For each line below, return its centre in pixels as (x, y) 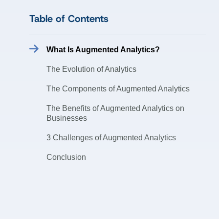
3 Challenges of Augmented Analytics (111, 138)
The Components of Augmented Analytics (118, 89)
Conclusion (66, 157)
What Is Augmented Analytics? (103, 50)
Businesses (67, 118)
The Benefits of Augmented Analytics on (115, 109)
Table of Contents (69, 19)
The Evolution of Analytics (91, 69)
